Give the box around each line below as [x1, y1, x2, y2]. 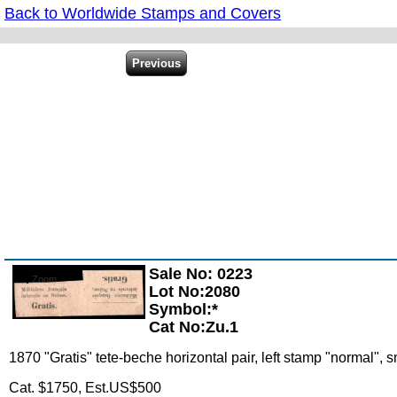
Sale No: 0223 [149, 265, 253, 284]
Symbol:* [149, 300, 218, 319]
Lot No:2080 [149, 283, 240, 301]
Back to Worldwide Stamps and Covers [4, 4, 281, 22]
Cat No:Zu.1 [149, 318, 238, 337]
